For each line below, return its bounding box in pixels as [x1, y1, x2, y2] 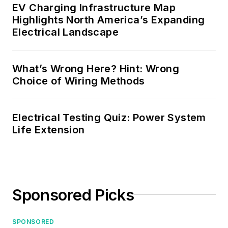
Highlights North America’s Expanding [12, 13, 205, 26]
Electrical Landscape [12, 25, 119, 38]
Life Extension [12, 123, 85, 136]
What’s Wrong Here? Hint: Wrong [12, 62, 179, 75]
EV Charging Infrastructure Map [12, 1, 176, 14]
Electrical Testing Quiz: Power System [12, 111, 206, 124]
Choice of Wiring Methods [12, 74, 145, 87]
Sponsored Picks [12, 185, 134, 204]
